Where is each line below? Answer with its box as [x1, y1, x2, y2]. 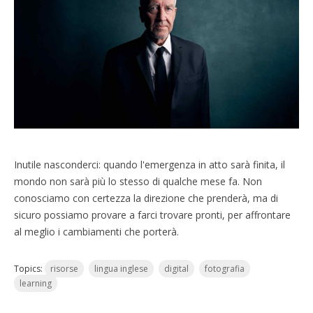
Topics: [14, 263, 45, 275]
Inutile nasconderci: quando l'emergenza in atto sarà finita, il [14, 158, 285, 171]
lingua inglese [94, 263, 148, 275]
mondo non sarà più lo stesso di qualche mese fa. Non [14, 175, 262, 188]
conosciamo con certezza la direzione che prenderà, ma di [14, 191, 278, 205]
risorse [50, 263, 78, 275]
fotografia [205, 263, 245, 275]
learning [20, 277, 52, 289]
